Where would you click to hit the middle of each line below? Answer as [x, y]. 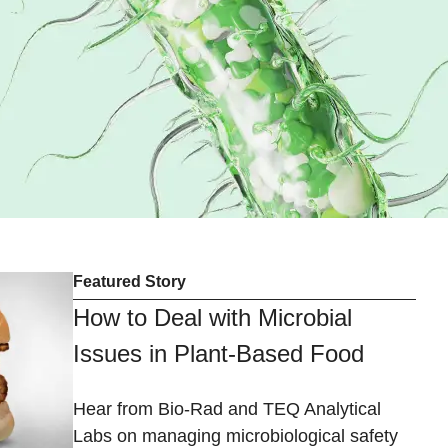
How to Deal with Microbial [212, 318]
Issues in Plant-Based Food [218, 354]
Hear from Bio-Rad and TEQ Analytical [227, 409]
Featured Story [129, 282]
